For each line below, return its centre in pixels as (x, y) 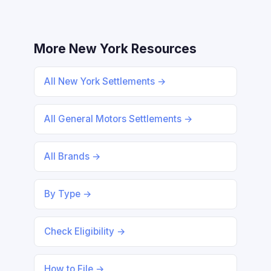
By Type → (68, 194)
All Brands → (73, 156)
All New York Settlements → (105, 81)
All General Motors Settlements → (119, 119)
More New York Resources (115, 49)
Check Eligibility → (85, 231)
